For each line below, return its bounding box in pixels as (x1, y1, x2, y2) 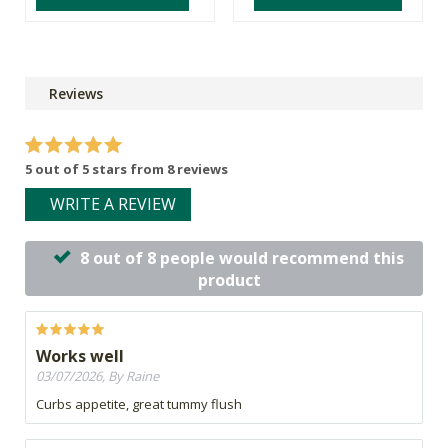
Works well (36, 345, 124, 368)
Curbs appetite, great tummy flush (36, 395, 242, 414)
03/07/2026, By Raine (36, 367, 159, 386)
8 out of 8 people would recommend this (80, 247, 404, 270)
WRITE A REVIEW (50, 193, 176, 216)
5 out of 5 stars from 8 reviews (25, 160, 228, 179)
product (197, 269, 261, 292)
